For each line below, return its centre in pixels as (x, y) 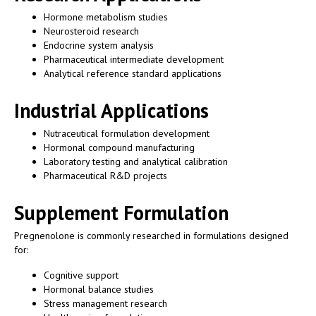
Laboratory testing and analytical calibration (136, 161)
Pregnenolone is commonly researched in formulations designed (151, 235)
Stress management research (105, 303)
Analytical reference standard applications (133, 73)
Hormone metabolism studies (106, 17)
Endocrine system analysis (99, 45)
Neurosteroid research (91, 31)
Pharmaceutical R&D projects (105, 175)
